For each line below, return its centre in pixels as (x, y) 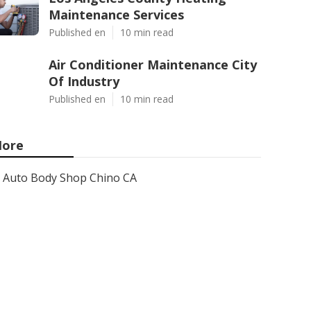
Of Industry (84, 81)
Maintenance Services (116, 15)
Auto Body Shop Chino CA (70, 178)
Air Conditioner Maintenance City (153, 65)
